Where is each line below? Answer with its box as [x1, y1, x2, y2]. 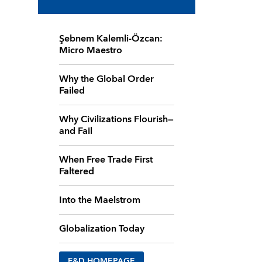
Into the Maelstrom [58, 191, 140, 208]
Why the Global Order [58, 70, 154, 87]
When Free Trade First [58, 151, 153, 168]
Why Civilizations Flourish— [58, 111, 174, 127]
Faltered [58, 163, 94, 180]
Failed [58, 82, 85, 99]
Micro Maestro [58, 42, 122, 58]
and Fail [58, 122, 92, 139]
